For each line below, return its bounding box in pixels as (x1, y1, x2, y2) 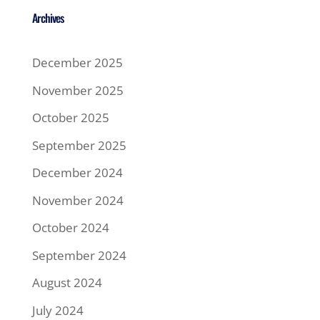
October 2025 (31, 109, 109, 126)
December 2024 (31, 164, 123, 181)
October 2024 (31, 219, 109, 236)
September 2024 (31, 246, 126, 264)
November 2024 (31, 191, 124, 209)
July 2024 (31, 301, 84, 319)
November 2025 (31, 81, 124, 99)
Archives (31, 9, 64, 26)
